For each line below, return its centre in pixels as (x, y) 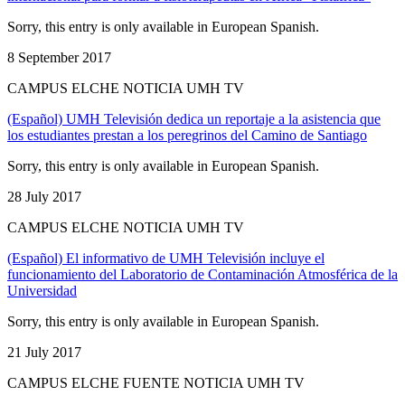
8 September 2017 (59, 57)
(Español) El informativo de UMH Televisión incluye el (166, 258)
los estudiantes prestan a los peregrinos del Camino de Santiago (187, 135)
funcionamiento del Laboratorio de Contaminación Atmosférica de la (202, 274)
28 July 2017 (44, 196)
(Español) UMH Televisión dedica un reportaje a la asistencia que (194, 118)
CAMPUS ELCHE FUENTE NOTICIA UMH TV (156, 382)
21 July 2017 (44, 352)
